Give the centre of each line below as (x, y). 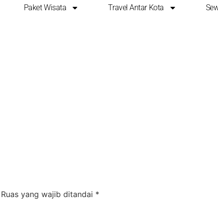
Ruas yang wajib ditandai (48, 194)
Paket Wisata (45, 8)
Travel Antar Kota (136, 8)
